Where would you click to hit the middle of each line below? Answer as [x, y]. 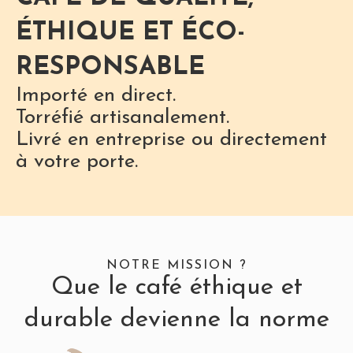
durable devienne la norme [176, 320]
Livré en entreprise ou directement [171, 140]
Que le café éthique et [176, 288]
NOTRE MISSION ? [176, 266]
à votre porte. [77, 162]
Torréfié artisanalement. [123, 118]
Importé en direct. [96, 96]
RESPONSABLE [110, 68]
